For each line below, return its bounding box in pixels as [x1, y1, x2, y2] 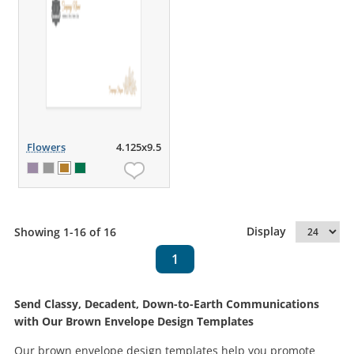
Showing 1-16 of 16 [13, 224, 116, 239]
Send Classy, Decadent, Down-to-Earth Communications [14, 296, 319, 311]
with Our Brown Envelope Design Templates [14, 314, 254, 329]
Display [247, 224, 296, 239]
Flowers [26, 140, 66, 154]
